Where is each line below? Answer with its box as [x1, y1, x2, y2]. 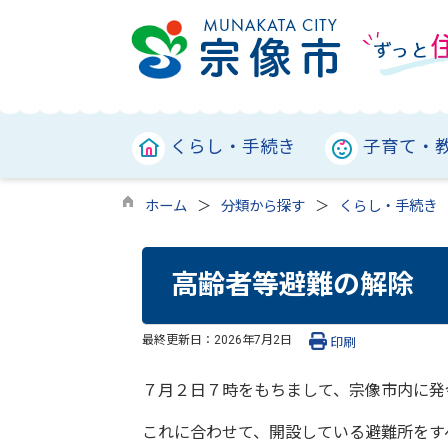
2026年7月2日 [214, 332, 292, 347]
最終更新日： [142, 332, 214, 347]
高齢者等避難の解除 [170, 269, 414, 302]
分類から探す [221, 198, 305, 215]
